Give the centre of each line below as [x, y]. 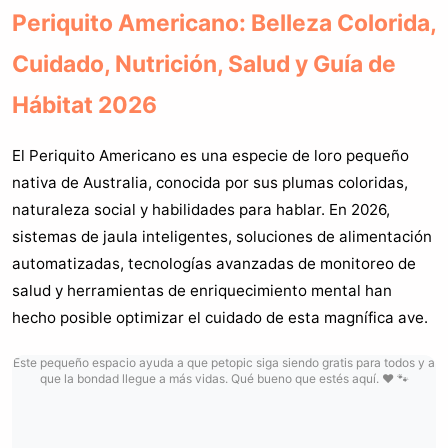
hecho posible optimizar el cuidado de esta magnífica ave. [220, 317]
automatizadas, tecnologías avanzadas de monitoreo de [214, 263]
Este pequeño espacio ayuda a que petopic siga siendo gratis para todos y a [224, 362]
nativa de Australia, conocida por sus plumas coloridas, [210, 182]
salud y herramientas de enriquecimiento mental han [202, 290]
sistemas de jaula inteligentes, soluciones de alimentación [222, 236]
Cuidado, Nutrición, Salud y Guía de [204, 63]
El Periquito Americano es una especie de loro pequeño [210, 155]
